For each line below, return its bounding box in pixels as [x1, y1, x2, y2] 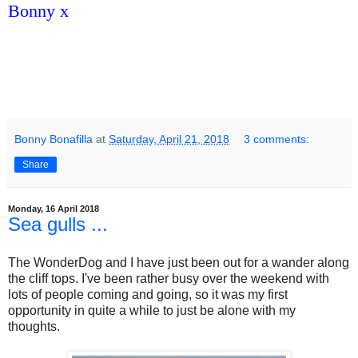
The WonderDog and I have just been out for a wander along [8, 255, 349, 269]
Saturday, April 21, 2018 [109, 132, 229, 145]
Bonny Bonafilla [14, 132, 93, 145]
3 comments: [244, 132, 310, 145]
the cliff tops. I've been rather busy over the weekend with [8, 271, 329, 285]
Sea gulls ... [8, 213, 108, 235]
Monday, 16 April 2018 [8, 203, 99, 213]
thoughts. [8, 319, 60, 333]
